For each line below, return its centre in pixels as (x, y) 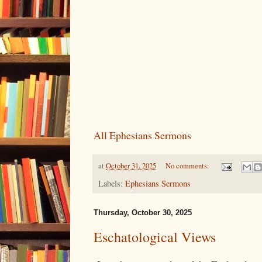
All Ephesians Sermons (142, 135)
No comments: (188, 166)
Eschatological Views (155, 237)
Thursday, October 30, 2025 (143, 212)
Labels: (112, 183)
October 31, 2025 (131, 166)
